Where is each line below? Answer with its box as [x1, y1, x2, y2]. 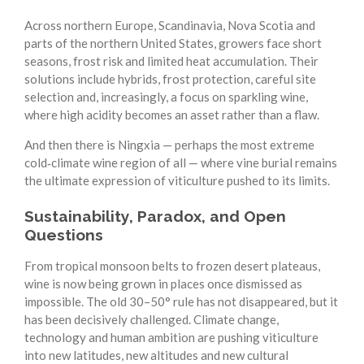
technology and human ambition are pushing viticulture [24, 330, 318, 345]
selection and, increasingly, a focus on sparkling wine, [24, 89, 308, 104]
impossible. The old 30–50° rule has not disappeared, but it [24, 294, 338, 310]
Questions [24, 226, 103, 245]
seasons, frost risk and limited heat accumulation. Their [24, 53, 318, 68]
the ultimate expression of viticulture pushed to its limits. [24, 172, 330, 188]
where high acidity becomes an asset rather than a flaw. [24, 106, 319, 122]
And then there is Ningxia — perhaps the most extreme [24, 136, 314, 152]
